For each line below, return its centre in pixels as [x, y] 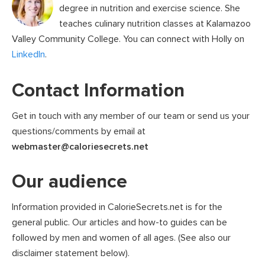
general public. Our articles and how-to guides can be [119, 222]
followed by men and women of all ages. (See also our [121, 238]
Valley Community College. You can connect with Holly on [128, 39]
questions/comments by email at [79, 131]
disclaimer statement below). [71, 253]
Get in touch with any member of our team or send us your [131, 116]
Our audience [70, 182]
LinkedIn [28, 54]
